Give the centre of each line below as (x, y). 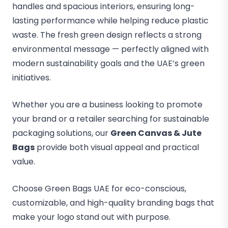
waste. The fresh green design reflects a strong (107, 35)
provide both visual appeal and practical (117, 147)
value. (24, 162)
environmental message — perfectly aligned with (110, 49)
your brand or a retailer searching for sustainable (111, 119)
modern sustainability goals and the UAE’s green (108, 63)
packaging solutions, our (61, 133)
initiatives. (32, 78)
